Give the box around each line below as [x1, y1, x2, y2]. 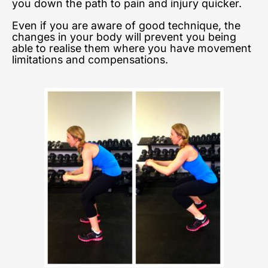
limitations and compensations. [12, 53, 168, 66]
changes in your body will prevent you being [12, 31, 236, 44]
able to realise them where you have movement [12, 42, 251, 55]
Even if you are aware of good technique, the [12, 19, 240, 32]
